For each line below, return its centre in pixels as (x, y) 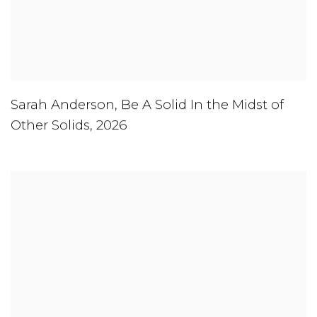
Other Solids (50, 126)
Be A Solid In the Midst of (202, 105)
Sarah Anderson (63, 105)
